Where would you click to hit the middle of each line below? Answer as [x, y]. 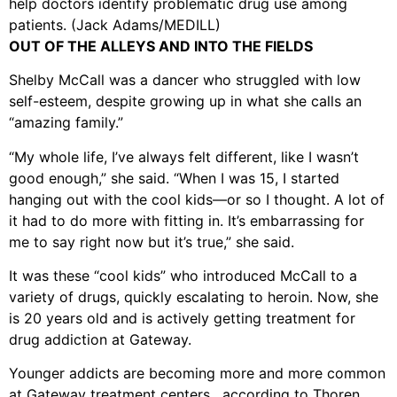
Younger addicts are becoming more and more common [197, 374]
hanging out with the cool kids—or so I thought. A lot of [197, 199]
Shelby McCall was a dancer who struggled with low [185, 80]
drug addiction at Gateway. [100, 339]
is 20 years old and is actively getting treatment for [182, 318]
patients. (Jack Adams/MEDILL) [115, 24]
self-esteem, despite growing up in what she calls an [185, 101]
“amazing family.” [66, 123]
